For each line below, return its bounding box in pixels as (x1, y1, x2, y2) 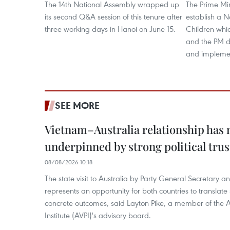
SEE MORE (55, 99, 100, 111)
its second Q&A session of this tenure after (45, 11, 182, 22)
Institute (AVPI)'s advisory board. (45, 210, 151, 220)
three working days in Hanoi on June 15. (45, 24, 176, 34)
